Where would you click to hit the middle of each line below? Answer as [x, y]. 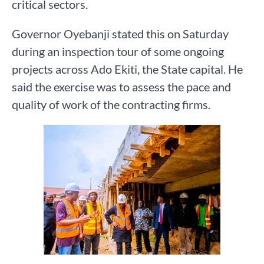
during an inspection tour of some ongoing [118, 51]
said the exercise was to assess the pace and [121, 86]
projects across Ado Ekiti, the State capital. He [127, 69]
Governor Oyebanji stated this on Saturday [120, 33]
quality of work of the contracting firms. [111, 104]
